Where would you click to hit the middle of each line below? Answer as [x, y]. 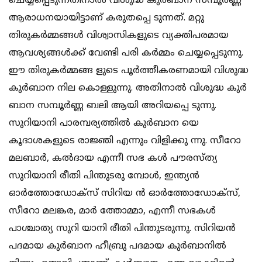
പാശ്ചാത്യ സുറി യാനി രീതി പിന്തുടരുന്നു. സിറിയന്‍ [122, 229]
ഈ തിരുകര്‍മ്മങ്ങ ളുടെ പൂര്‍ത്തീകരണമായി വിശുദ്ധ [129, 71]
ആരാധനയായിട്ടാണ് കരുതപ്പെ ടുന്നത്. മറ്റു [106, 18]
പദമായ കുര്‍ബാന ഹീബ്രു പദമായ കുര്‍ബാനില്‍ [118, 247]
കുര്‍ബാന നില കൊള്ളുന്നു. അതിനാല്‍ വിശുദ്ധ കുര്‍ [128, 89]
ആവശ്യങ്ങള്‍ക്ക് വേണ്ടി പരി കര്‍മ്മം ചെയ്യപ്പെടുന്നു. [126, 54]
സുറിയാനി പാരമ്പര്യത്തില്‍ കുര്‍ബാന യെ [104, 124]
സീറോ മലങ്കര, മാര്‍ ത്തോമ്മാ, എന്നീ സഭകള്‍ [112, 211]
